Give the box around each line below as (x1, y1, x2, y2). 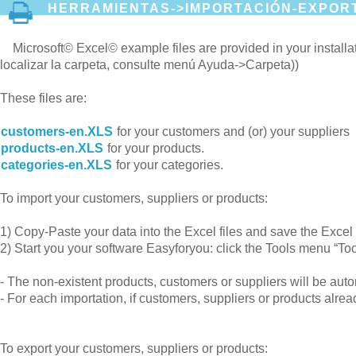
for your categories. (113, 157, 223, 172)
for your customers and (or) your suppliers (114, 124, 350, 138)
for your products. (104, 141, 204, 155)
